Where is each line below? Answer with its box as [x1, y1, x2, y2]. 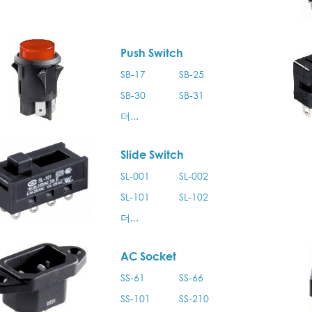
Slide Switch [120, 148, 184, 162]
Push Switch [120, 46, 183, 60]
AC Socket [120, 249, 176, 263]
